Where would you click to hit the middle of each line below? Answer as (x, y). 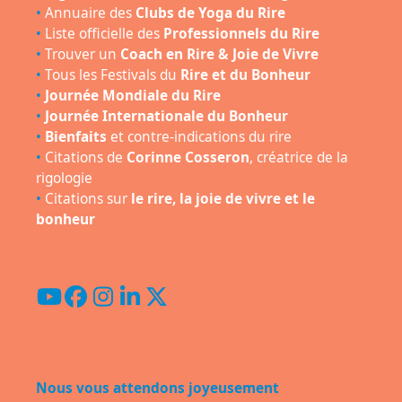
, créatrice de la (298, 157)
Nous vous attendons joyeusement (157, 388)
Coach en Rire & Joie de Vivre (219, 54)
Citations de (85, 157)
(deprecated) (222, 329)
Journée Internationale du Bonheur (166, 116)
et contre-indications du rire (199, 136)
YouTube (93, 306)
